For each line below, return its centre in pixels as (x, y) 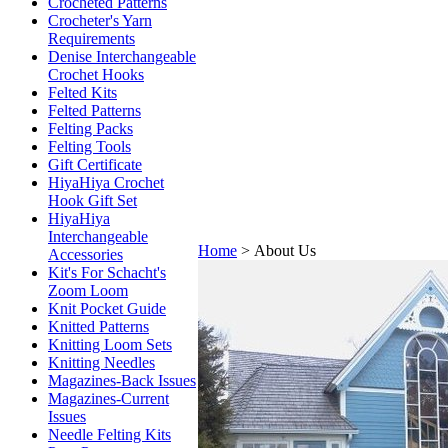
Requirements (91, 38)
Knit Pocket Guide (107, 308)
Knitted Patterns (98, 326)
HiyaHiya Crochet (106, 182)
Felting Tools (89, 146)
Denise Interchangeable (122, 56)
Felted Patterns (94, 110)
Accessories (85, 254)
